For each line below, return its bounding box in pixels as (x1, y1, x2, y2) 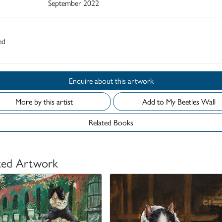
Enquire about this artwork (114, 75, 154, 87)
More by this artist (15, 96, 73, 108)
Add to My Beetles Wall (177, 96, 216, 108)
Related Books (89, 116, 133, 128)
